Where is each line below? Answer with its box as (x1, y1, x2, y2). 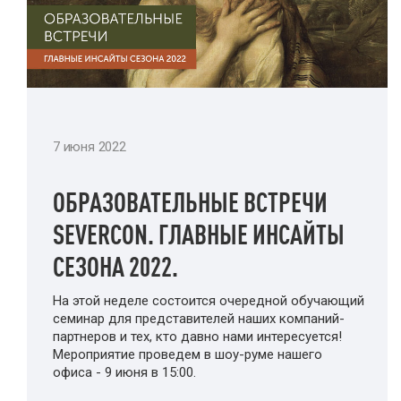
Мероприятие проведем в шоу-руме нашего (53, 346, 322, 363)
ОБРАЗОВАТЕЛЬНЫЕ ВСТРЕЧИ (53, 185, 328, 218)
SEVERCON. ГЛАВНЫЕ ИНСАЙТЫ (53, 218, 345, 250)
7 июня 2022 (53, 138, 126, 155)
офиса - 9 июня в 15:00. (53, 363, 196, 380)
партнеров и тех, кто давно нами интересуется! (53, 328, 342, 345)
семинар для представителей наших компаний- (53, 310, 345, 327)
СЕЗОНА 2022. (53, 250, 178, 282)
